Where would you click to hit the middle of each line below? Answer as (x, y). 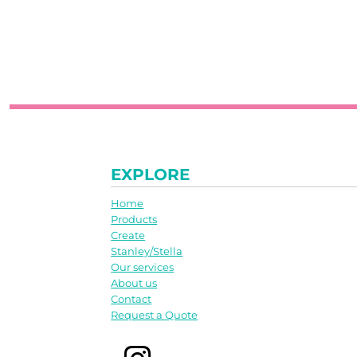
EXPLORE (151, 175)
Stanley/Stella (147, 251)
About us (134, 283)
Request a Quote (155, 315)
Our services (143, 267)
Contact (131, 299)
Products (134, 219)
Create (128, 235)
